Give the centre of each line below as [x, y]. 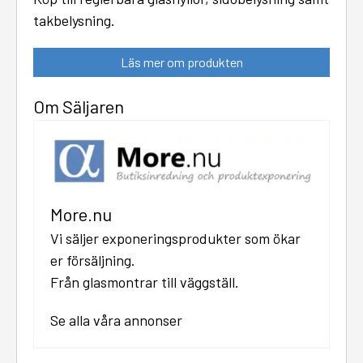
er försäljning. [93, 261]
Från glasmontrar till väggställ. [145, 282]
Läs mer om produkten [181, 62]
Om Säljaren [79, 106]
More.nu [81, 214]
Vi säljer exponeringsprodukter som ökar [175, 239]
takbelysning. [74, 20]
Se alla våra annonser [116, 320]
